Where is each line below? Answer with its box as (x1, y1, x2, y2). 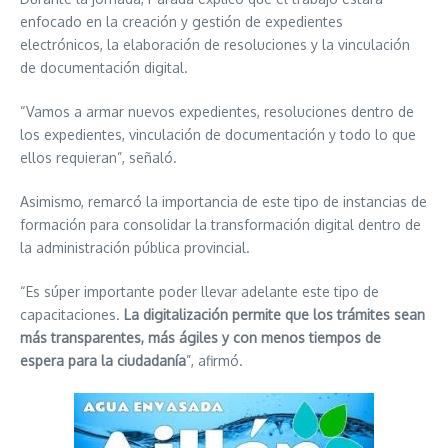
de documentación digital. (20, 59, 188, 76)
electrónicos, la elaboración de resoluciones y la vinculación (20, 36, 410, 53)
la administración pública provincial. (20, 239, 250, 256)
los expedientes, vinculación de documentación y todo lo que (20, 126, 416, 143)
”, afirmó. (186, 352, 243, 369)
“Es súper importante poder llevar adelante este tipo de (20, 283, 379, 300)
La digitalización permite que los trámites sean (124, 306, 425, 323)
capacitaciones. (20, 306, 124, 323)
